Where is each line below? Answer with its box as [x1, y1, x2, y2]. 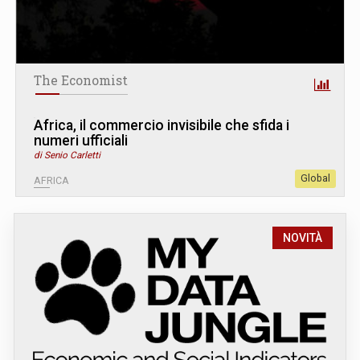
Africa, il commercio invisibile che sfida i [34, 117, 289, 134]
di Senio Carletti [34, 149, 100, 162]
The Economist [34, 72, 128, 89]
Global [301, 173, 330, 185]
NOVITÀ [283, 231, 322, 245]
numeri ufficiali [34, 133, 128, 149]
